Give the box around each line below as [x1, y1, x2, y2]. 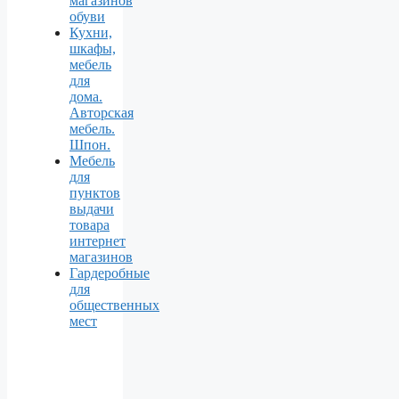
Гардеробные [69, 265, 150, 281]
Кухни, [69, 24, 112, 40]
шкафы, [69, 40, 116, 56]
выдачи [69, 200, 114, 216]
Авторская [69, 104, 134, 120]
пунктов [69, 184, 120, 200]
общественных [69, 297, 159, 313]
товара [69, 216, 110, 232]
